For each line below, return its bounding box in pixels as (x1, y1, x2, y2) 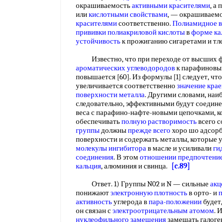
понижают (76, 188, 111, 197)
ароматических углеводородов (76, 63, 175, 72)
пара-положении (149, 197, 202, 206)
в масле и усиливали (146, 144, 213, 153)
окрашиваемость (76, 1, 132, 10)
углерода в (112, 197, 149, 206)
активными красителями (132, 1, 210, 10)
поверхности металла (76, 90, 145, 99)
